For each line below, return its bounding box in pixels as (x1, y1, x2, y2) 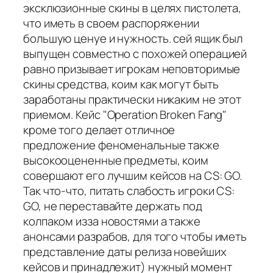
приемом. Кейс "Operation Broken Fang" (23, 107, 227, 123)
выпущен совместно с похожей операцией (23, 46, 247, 62)
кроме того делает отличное (23, 122, 175, 138)
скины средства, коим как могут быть (23, 76, 219, 93)
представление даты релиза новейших (23, 244, 227, 260)
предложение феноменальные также (23, 137, 219, 154)
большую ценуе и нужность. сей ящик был (23, 30, 243, 47)
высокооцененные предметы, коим (23, 152, 208, 169)
